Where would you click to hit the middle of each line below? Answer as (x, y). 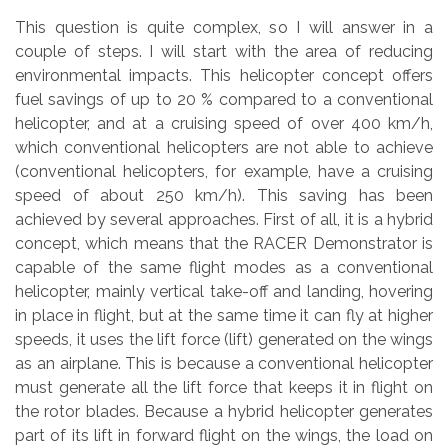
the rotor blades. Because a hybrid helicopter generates (224, 412)
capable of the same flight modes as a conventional (224, 268)
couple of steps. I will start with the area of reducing (224, 52)
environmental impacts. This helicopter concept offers (224, 76)
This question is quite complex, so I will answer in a (224, 28)
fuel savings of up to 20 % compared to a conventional (224, 100)
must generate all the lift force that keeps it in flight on (224, 388)
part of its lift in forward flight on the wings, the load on (224, 436)
